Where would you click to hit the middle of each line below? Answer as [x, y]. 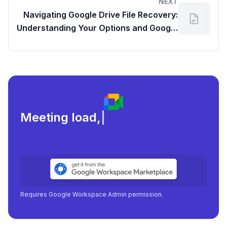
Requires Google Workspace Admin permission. [92, 195]
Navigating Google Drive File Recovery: [101, 15]
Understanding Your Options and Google [97, 28]
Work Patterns [149, 41]
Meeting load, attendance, [99, 118]
